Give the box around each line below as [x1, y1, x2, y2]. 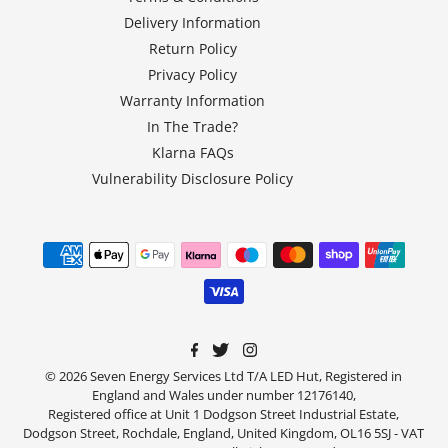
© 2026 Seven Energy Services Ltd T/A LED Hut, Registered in [45, 366, 403, 385]
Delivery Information [124, 13, 262, 33]
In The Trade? [147, 117, 239, 137]
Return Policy [148, 39, 237, 59]
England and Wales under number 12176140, [91, 385, 356, 404]
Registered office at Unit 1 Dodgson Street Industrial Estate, [48, 404, 400, 423]
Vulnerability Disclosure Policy [92, 169, 294, 189]
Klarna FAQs [151, 143, 234, 163]
